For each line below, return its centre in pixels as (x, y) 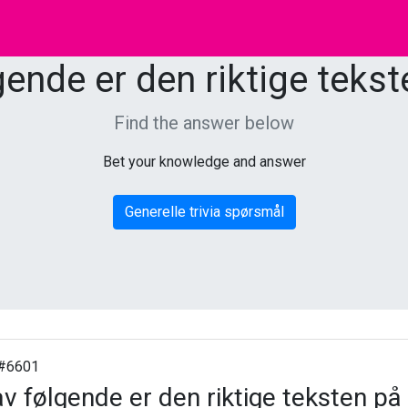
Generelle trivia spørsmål (204, 212)
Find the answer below (204, 123)
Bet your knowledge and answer (204, 162)
